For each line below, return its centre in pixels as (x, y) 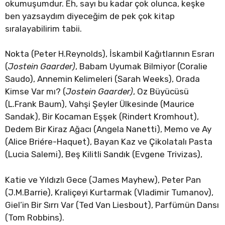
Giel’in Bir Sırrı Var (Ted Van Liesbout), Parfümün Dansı (112, 205)
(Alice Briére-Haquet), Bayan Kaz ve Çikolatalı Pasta (109, 142)
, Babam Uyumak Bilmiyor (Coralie (141, 67)
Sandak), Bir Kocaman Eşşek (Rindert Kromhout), (102, 117)
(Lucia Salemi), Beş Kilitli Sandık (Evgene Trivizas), (104, 154)
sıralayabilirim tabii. (43, 28)
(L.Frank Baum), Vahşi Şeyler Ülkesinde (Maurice (100, 104)
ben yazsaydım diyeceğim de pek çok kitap (90, 16)
